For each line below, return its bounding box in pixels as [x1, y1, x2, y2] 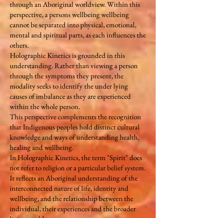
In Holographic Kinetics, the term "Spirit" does [10, 153, 142, 162]
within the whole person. [10, 102, 81, 111]
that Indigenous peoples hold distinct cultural [10, 122, 140, 131]
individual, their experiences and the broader [10, 204, 136, 213]
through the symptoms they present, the [10, 71, 124, 80]
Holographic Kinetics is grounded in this [10, 51, 125, 60]
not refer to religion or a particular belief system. [10, 163, 145, 172]
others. [10, 40, 29, 50]
